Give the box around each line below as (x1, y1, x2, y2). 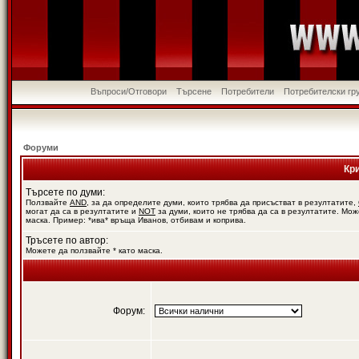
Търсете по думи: (26, 187, 105, 198)
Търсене (176, 87, 212, 96)
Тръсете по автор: (26, 235, 108, 246)
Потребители (221, 87, 275, 96)
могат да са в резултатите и (26, 207, 139, 216)
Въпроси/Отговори (91, 87, 167, 96)
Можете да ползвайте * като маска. (26, 246, 163, 255)
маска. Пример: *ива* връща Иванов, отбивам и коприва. (26, 216, 246, 224)
